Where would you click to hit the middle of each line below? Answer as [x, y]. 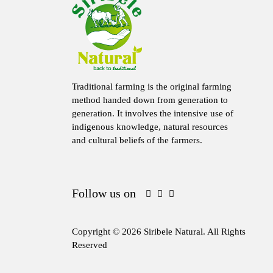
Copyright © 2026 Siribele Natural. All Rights [159, 231]
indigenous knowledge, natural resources [150, 126]
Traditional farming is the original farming [152, 86]
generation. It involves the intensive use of [153, 113]
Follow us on [104, 193]
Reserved [90, 245]
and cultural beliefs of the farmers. [137, 140]
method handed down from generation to [150, 100]
